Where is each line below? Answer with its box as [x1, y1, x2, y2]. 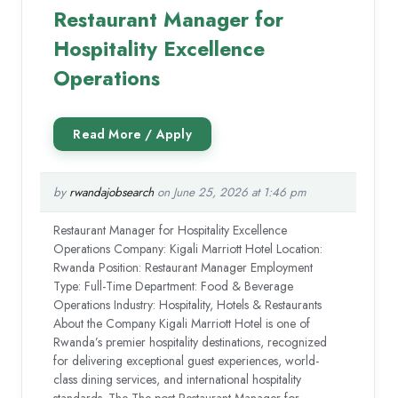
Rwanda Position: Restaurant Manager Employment [53, 258, 314, 276]
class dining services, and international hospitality [53, 370, 302, 388]
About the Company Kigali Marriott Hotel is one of [53, 314, 311, 332]
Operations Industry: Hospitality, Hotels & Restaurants [53, 295, 322, 314]
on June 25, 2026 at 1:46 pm [154, 183, 307, 201]
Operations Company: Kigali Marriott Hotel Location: [53, 239, 323, 258]
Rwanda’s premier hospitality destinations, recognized [53, 332, 328, 351]
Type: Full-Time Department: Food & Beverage [53, 276, 294, 295]
